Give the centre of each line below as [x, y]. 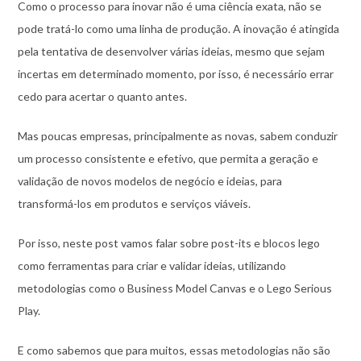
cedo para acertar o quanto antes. [102, 96]
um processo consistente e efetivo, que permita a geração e [168, 158]
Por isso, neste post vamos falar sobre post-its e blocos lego [168, 243]
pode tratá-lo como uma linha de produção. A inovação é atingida [178, 28]
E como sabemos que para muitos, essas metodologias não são [174, 350]
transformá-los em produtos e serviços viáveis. [134, 203]
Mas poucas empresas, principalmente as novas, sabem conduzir [177, 135]
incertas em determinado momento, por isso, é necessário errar [175, 73]
